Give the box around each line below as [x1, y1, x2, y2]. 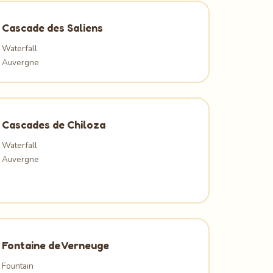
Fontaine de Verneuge [2, 238, 110, 252]
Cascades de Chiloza [2, 118, 106, 131]
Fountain [2, 260, 34, 272]
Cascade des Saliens [2, 21, 104, 34]
